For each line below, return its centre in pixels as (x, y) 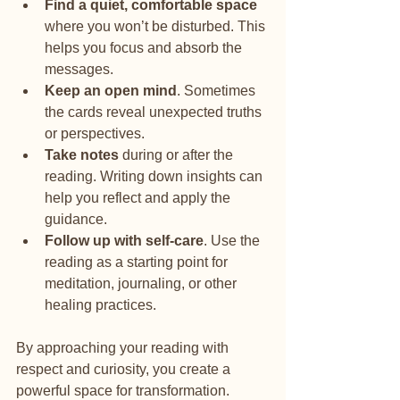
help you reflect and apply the (139, 197)
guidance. (76, 219)
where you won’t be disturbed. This (157, 26)
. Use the (233, 240)
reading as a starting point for (138, 262)
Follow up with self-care (124, 240)
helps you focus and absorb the (145, 47)
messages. (79, 69)
